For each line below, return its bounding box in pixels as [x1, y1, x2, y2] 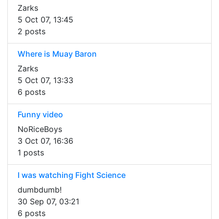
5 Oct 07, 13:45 [18, 15, 73, 25]
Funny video [18, 109, 63, 120]
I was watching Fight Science [18, 170, 126, 180]
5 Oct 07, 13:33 [18, 75, 73, 86]
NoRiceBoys [18, 124, 62, 134]
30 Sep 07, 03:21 [18, 197, 79, 207]
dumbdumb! [18, 185, 62, 195]
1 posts [18, 148, 44, 158]
